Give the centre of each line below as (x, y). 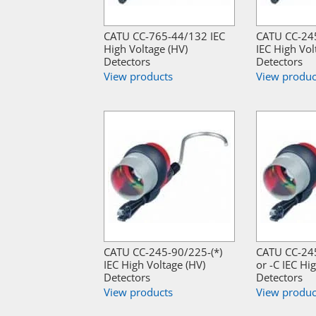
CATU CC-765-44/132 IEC (164, 36)
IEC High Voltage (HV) (154, 265)
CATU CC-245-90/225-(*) (163, 252)
